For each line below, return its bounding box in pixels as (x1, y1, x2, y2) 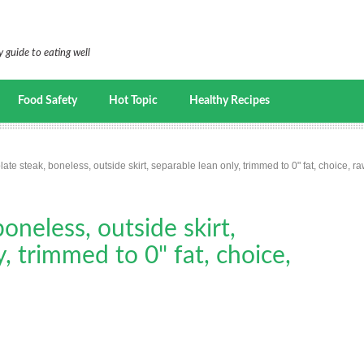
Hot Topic (109, 95, 158, 106)
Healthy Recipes (189, 95, 270, 106)
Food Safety (18, 95, 77, 106)
